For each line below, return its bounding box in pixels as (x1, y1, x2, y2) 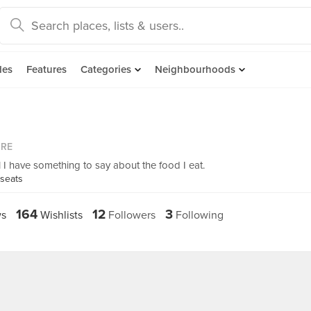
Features (26, 63, 67, 76)
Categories (81, 63, 131, 76)
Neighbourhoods (155, 63, 235, 76)
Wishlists (37, 208, 83, 222)
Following (173, 208, 224, 222)
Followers (106, 208, 155, 222)
